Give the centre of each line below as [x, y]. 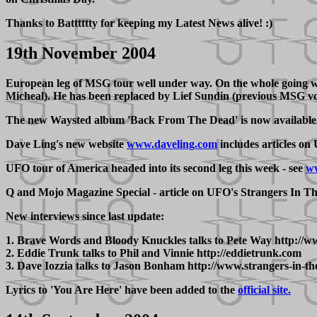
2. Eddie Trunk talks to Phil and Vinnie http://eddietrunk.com [154, 253]
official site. [264, 289]
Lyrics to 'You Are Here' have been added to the [122, 289]
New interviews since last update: [85, 216]
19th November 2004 [81, 53]
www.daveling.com [172, 144]
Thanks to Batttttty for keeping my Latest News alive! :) [139, 23]
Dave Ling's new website [66, 144]
